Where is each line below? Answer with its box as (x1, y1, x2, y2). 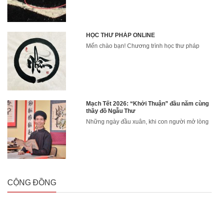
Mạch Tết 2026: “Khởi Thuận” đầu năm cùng (86, 100, 209, 107)
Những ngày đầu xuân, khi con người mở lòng (86, 118, 209, 125)
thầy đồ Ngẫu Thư (86, 107, 136, 114)
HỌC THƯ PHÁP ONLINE (86, 31, 155, 39)
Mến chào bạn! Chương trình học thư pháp (86, 42, 200, 49)
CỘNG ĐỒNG (7, 178, 56, 187)
